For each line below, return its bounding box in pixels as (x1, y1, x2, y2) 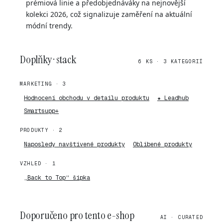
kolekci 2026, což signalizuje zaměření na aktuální (26, 9, 192, 19)
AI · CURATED (160, 214, 203, 221)
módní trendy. (26, 21, 73, 30)
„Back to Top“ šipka (24, 174, 90, 182)
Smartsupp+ (24, 107, 59, 115)
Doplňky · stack (20, 52, 76, 67)
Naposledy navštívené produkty (24, 140, 125, 148)
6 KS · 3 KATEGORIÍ (138, 58, 203, 65)
